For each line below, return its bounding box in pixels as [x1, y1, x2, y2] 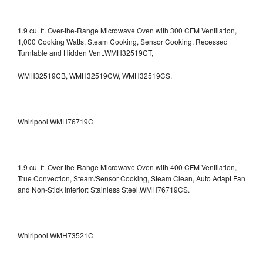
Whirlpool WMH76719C [18, 116, 93, 126]
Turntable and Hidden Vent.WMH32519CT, [18, 47, 155, 58]
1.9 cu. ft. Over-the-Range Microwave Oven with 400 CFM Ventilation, [18, 161, 237, 172]
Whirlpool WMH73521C [18, 230, 93, 240]
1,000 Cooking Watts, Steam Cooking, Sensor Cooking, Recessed [18, 36, 228, 46]
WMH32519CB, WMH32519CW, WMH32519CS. [18, 70, 172, 80]
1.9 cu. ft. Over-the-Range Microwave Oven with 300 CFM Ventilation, [18, 25, 237, 35]
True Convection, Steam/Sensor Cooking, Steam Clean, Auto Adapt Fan [18, 173, 245, 183]
